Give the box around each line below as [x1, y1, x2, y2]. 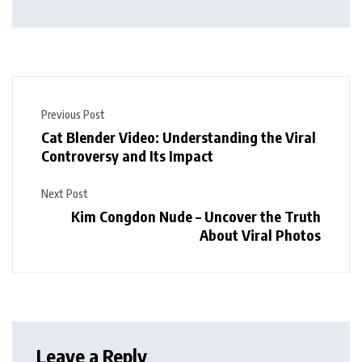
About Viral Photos [200, 225, 321, 245]
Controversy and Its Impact [41, 146, 213, 166]
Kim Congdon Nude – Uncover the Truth [71, 207, 321, 226]
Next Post [41, 187, 88, 201]
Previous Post [41, 107, 105, 122]
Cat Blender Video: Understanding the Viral [41, 128, 316, 147]
